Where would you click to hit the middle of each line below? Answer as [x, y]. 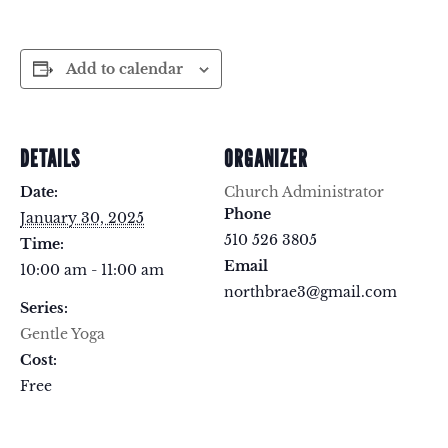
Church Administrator [304, 192]
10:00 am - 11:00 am [92, 270]
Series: [44, 308]
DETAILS [50, 159]
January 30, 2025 [82, 218]
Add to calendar [124, 69]
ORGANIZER [266, 159]
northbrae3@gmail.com [310, 292]
